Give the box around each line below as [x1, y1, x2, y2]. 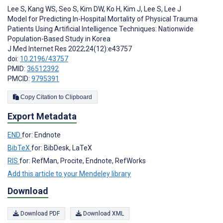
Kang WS [26, 4, 56, 13]
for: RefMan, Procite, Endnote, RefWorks [19, 157, 146, 165]
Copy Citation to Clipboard [65, 93, 92, 101]
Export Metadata [7, 111, 77, 122]
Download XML [82, 210, 124, 217]
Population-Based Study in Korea [7, 34, 111, 43]
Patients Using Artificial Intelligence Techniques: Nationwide [7, 24, 194, 33]
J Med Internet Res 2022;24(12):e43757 [7, 44, 132, 53]
